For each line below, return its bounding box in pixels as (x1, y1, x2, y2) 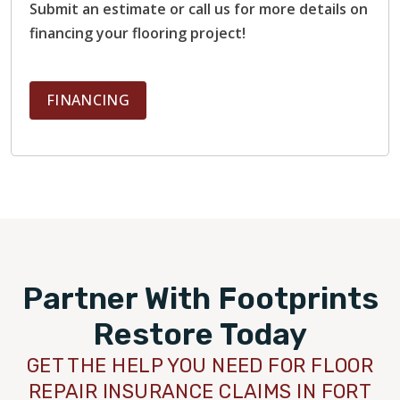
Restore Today (93, 316, 307, 354)
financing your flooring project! (29, 23, 246, 44)
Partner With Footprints (21, 280, 379, 318)
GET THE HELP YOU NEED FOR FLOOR (26, 354, 374, 379)
